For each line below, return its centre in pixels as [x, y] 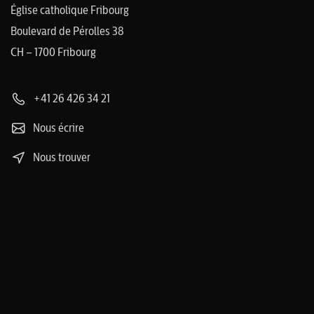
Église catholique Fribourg [70, 10]
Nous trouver [61, 157]
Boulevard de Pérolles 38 [67, 31]
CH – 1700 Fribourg [53, 52]
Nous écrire [57, 128]
